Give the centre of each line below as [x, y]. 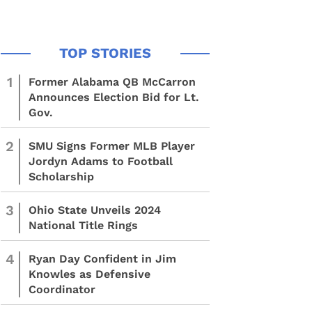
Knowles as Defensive [89, 274]
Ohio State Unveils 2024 [95, 210]
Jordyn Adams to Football [101, 161]
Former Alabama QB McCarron [112, 82]
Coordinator [62, 289]
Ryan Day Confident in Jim [102, 259]
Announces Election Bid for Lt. [114, 97]
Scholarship [61, 177]
